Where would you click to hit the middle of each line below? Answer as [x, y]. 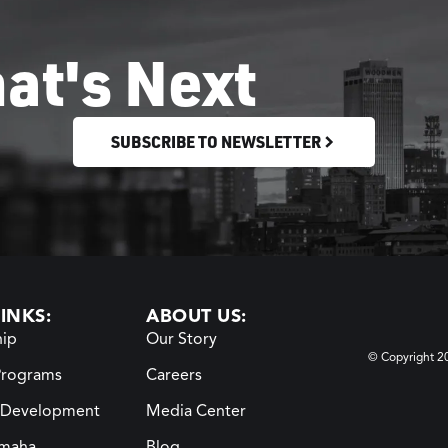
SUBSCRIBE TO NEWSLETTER [216, 141]
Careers [174, 375]
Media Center [196, 411]
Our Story [181, 339]
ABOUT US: [196, 316]
